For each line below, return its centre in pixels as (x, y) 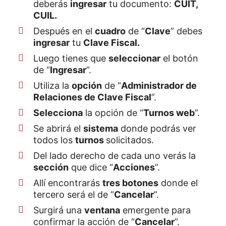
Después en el (64, 31)
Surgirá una (59, 210)
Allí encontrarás (68, 183)
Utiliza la (52, 85)
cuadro (110, 31)
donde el (178, 183)
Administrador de (159, 85)
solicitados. (130, 140)
